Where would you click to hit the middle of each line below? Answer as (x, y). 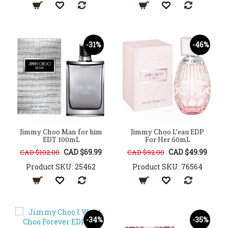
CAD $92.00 (146, 152)
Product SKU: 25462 (61, 167)
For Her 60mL (167, 140)
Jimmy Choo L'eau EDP (167, 132)
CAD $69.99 (83, 152)
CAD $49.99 (188, 152)
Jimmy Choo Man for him (61, 132)
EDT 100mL (61, 140)
